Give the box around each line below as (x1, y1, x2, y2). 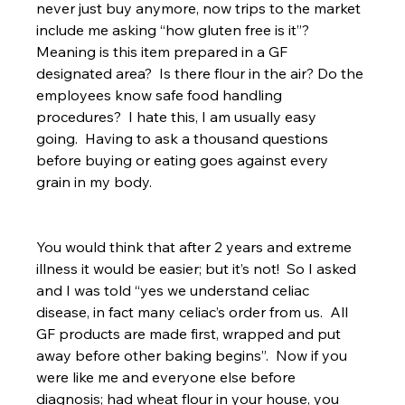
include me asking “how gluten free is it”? (36, 21, 317, 40)
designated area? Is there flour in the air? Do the (36, 64, 368, 83)
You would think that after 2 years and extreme (36, 238, 356, 257)
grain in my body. (36, 173, 153, 192)
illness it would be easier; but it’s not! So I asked (36, 259, 361, 278)
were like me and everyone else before (36, 368, 300, 387)
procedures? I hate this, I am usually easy (36, 108, 321, 127)
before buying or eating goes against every (36, 151, 333, 170)
